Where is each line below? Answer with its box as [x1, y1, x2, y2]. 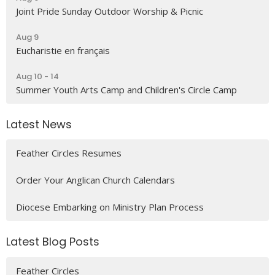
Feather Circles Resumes [16, 147, 122, 160]
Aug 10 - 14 [16, 70, 59, 82]
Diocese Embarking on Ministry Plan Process [16, 201, 204, 214]
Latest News [6, 116, 72, 132]
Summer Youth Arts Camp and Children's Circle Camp [16, 83, 237, 96]
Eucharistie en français [16, 44, 110, 56]
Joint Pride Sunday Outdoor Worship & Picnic [16, 4, 203, 17]
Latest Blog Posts [6, 234, 99, 250]
